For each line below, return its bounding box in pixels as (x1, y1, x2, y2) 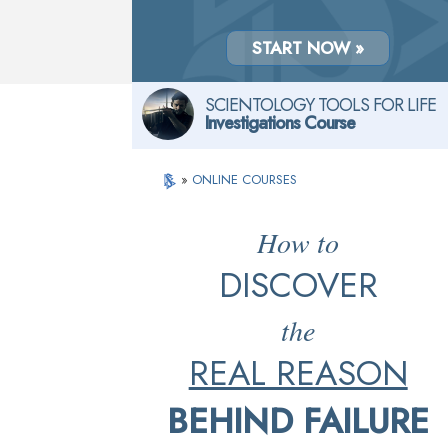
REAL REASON (188, 349, 408, 398)
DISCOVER (218, 261, 378, 310)
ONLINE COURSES (192, 170, 298, 189)
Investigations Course (205, 110, 355, 136)
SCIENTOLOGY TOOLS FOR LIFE (205, 92, 436, 118)
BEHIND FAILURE (167, 397, 430, 446)
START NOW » (251, 35, 364, 60)
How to (257, 223, 340, 261)
